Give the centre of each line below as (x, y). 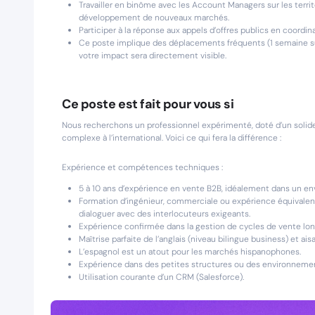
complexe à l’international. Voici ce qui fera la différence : (172, 138)
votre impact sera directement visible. (153, 56)
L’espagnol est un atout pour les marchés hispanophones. (190, 252)
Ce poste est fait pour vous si (148, 104)
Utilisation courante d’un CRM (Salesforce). (161, 277)
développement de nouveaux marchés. (154, 18)
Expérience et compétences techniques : (142, 167)
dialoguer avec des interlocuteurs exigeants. (165, 214)
